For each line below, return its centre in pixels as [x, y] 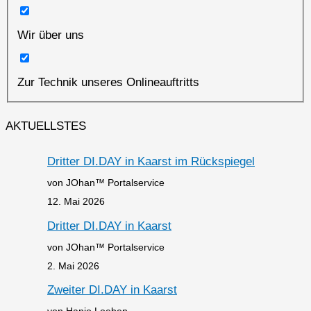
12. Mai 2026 [76, 202]
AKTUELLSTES [46, 126]
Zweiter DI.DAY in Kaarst [112, 289]
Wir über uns [50, 35]
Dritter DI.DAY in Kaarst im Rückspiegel [151, 162]
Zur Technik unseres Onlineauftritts [108, 82]
